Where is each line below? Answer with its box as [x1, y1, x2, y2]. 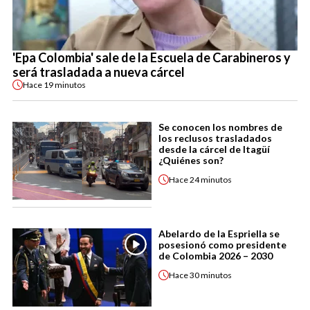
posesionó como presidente [158, 239, 286, 251]
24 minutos [190, 174, 232, 185]
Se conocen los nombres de [158, 121, 282, 134]
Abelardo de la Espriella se [158, 228, 280, 240]
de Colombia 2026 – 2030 [158, 250, 273, 262]
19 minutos [44, 79, 86, 90]
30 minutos [190, 269, 232, 280]
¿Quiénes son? [158, 154, 224, 167]
